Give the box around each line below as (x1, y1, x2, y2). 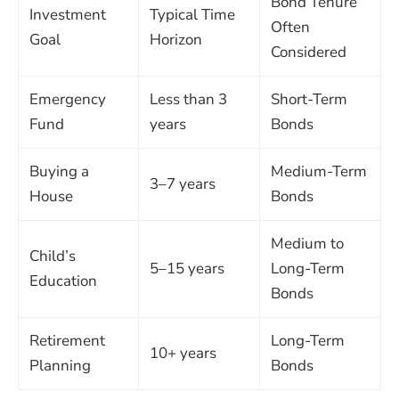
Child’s (29, 245, 76, 266)
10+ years (150, 342, 216, 363)
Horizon (150, 28, 202, 50)
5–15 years (150, 257, 224, 279)
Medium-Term (271, 160, 367, 182)
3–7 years (150, 173, 216, 194)
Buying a (29, 160, 89, 182)
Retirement (29, 330, 105, 351)
